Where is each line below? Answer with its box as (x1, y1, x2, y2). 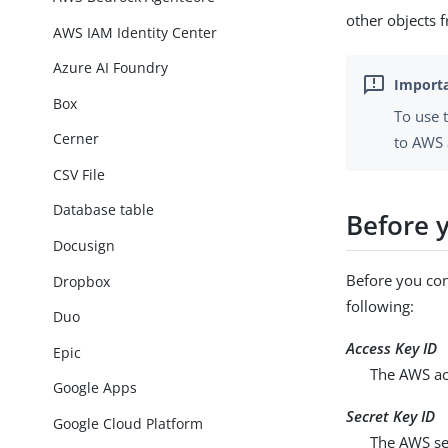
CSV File (53, 164, 106, 184)
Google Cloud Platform (53, 413, 204, 433)
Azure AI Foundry (53, 58, 169, 78)
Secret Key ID (346, 406, 436, 427)
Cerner (53, 129, 100, 149)
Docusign (53, 235, 116, 255)
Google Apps (53, 378, 138, 398)
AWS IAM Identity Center (53, 22, 218, 42)
